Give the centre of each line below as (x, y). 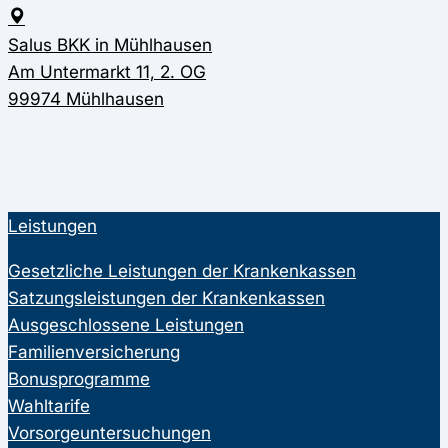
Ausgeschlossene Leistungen (126, 324)
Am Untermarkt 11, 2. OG (107, 72)
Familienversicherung (94, 351)
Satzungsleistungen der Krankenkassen (166, 297)
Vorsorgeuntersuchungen (109, 432)
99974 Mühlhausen (86, 99)
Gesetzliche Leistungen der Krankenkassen (182, 270)
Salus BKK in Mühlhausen (110, 45)
